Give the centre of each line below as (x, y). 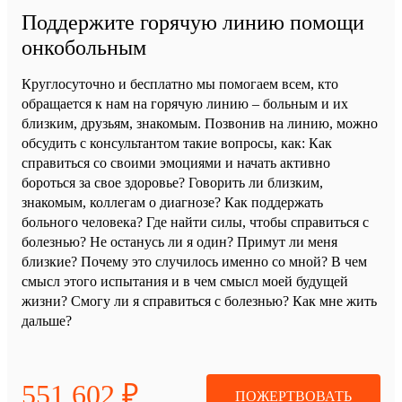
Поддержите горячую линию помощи (193, 22)
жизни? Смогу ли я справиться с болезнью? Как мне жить (199, 301)
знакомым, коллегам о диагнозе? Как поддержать (172, 202)
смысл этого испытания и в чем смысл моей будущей (185, 281)
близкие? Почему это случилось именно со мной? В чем (194, 262)
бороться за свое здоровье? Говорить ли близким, (172, 183)
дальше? (47, 321)
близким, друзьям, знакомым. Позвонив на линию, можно (200, 123)
